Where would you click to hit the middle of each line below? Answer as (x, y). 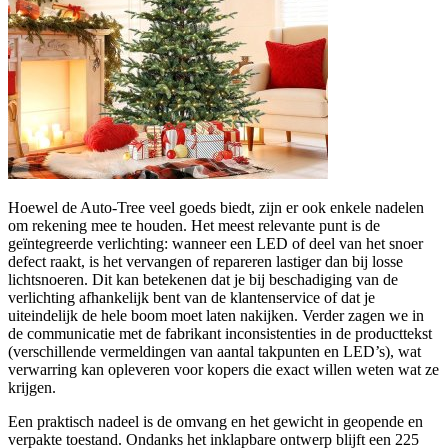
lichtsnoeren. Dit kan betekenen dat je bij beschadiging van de (203, 280)
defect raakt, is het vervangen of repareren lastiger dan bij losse (205, 262)
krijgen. (32, 388)
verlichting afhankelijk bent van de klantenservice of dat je (191, 298)
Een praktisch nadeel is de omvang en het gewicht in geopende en (215, 422)
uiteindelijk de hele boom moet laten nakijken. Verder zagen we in (216, 316)
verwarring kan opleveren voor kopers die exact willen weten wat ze (223, 370)
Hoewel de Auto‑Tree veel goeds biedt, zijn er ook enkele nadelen (216, 208)
